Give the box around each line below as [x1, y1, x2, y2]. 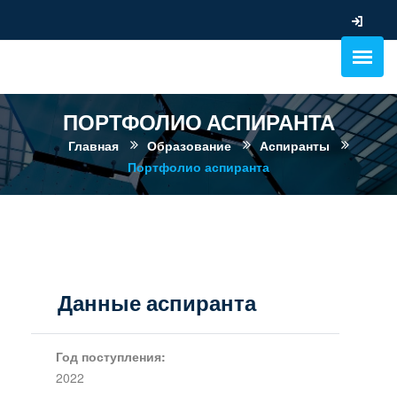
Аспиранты [259, 136, 330, 154]
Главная [67, 136, 119, 154]
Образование [146, 136, 231, 154]
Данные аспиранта [58, 289, 256, 318]
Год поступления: [55, 346, 166, 365]
